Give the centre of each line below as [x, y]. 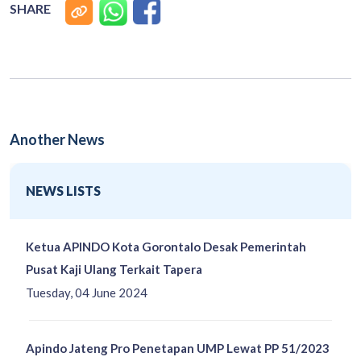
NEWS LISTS [63, 190]
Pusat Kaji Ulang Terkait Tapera [114, 269]
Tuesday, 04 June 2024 [87, 292]
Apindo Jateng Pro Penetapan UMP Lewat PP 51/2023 [178, 348]
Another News [57, 139]
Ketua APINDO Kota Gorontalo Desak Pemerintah [166, 246]
